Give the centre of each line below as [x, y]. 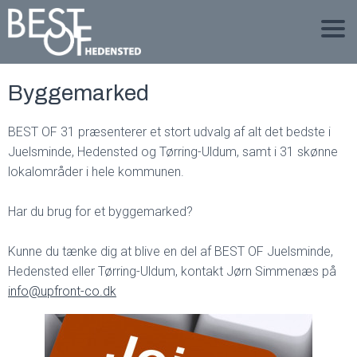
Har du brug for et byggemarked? [102, 212]
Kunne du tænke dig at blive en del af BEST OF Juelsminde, [171, 251]
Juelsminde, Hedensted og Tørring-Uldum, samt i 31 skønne [173, 152]
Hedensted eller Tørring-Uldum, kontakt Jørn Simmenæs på [172, 271]
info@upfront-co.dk [62, 291]
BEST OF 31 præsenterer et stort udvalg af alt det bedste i [169, 132]
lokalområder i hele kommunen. [98, 172]
